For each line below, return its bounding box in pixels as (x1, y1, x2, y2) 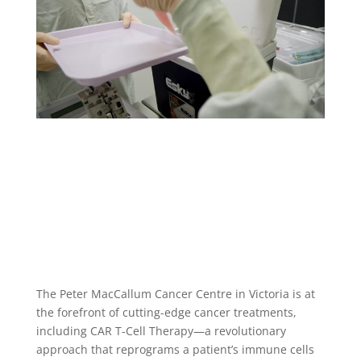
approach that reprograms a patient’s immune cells (35, 342, 314, 358)
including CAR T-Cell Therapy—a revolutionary (35, 323, 286, 339)
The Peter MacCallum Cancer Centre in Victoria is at (35, 286, 315, 302)
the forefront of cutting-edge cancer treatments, (35, 305, 297, 321)
